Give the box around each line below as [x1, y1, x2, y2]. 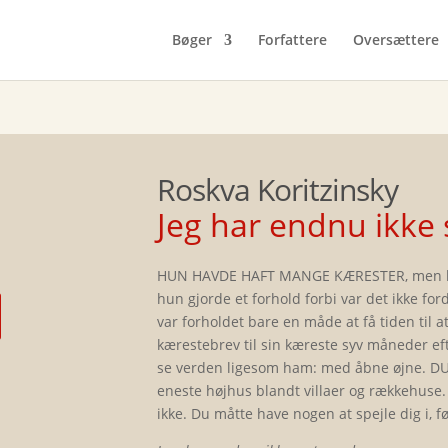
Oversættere [352, 30, 439, 49]
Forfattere [257, 30, 327, 49]
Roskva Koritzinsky [157, 168, 399, 210]
